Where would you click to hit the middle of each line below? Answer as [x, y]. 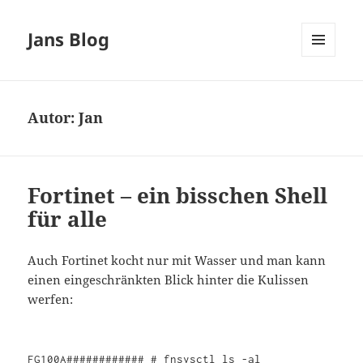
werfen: [51, 299]
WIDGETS [325, 91]
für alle [68, 219]
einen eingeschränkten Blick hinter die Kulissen [169, 280]
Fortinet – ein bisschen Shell [178, 196]
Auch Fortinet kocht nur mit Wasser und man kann [177, 261]
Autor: [53, 118]
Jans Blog [69, 39]
